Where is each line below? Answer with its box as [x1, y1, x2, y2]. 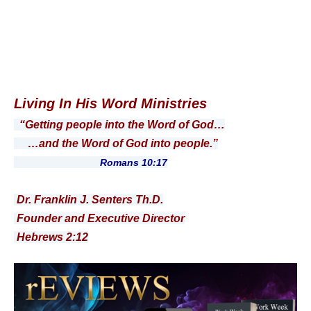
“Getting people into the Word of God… [19, 118, 225, 131]
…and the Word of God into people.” [14, 137, 218, 149]
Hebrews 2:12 [14, 230, 88, 243]
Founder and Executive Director [14, 212, 185, 224]
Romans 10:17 [14, 156, 167, 168]
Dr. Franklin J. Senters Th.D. [14, 193, 163, 205]
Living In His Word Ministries [14, 95, 207, 111]
